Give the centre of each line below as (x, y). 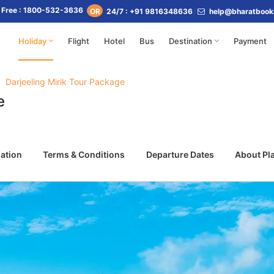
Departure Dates (180, 154)
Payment (250, 41)
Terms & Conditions (84, 154)
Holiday (32, 41)
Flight (79, 41)
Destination (191, 41)
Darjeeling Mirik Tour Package (65, 82)
